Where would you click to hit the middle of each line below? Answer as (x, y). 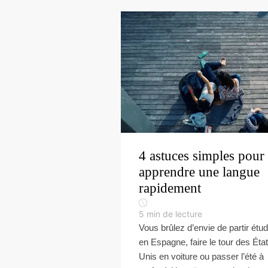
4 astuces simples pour (202, 156)
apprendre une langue (199, 172)
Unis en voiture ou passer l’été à (201, 256)
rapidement (170, 188)
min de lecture (174, 214)
